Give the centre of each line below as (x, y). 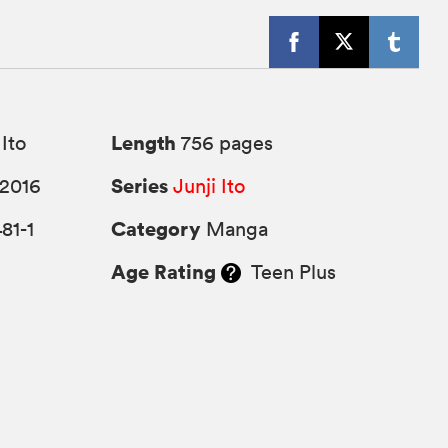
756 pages (225, 142)
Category (156, 228)
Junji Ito (209, 185)
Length (144, 142)
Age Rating (164, 271)
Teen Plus (289, 271)
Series (140, 185)
